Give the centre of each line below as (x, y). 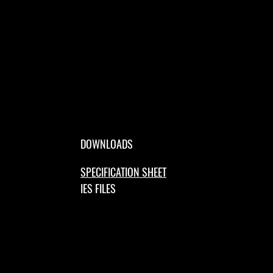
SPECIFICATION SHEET (123, 172)
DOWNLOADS (107, 144)
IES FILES (98, 188)
